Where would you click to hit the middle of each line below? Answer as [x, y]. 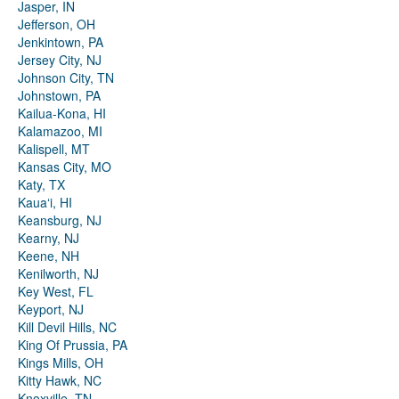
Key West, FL [56, 292]
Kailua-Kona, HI [62, 114]
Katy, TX [41, 185]
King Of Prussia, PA [73, 345]
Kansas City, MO [65, 167]
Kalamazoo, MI [60, 131]
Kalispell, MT [54, 149]
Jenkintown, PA [61, 42]
